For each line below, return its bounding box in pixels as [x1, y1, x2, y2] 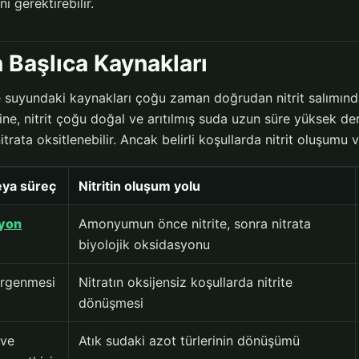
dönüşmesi [79, 295, 144, 312]
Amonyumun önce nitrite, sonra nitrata [79, 216, 312, 232]
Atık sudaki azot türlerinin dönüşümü [79, 333, 301, 349]
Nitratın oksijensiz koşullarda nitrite [79, 274, 293, 291]
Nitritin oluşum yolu [79, 178, 201, 195]
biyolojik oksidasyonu [79, 236, 211, 253]
